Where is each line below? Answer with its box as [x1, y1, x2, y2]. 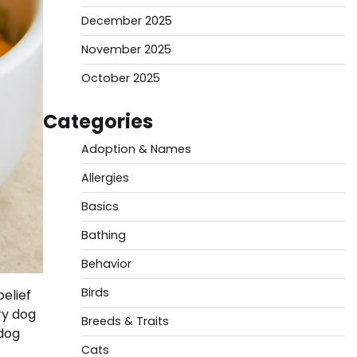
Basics [80, 198, 119, 214]
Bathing [80, 227, 126, 243]
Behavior [80, 256, 131, 272]
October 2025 [80, 70, 160, 86]
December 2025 [80, 13, 172, 29]
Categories [42, 108, 153, 135]
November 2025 [80, 41, 171, 57]
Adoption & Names [80, 141, 191, 157]
